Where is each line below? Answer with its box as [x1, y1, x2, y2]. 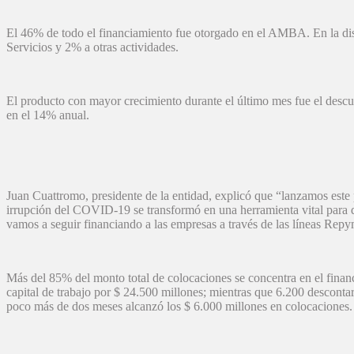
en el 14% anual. [6, 108, 89, 122]
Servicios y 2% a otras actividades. [6, 40, 185, 55]
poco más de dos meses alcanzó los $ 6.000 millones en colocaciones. [6, 299, 352, 314]
